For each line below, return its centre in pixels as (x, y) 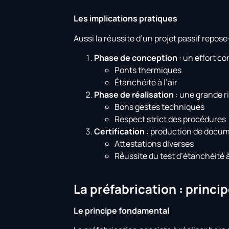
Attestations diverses (154, 144)
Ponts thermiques (148, 70)
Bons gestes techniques (160, 107)
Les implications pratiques (126, 19)
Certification (120, 132)
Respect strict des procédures (170, 119)
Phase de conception (136, 58)
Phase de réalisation (134, 95)
